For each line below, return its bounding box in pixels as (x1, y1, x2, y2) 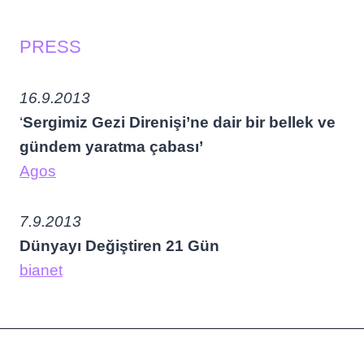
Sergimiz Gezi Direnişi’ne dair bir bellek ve (23, 114, 336, 131)
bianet (19, 262, 63, 279)
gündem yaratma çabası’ (19, 138, 203, 155)
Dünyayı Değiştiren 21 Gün (19, 237, 219, 254)
